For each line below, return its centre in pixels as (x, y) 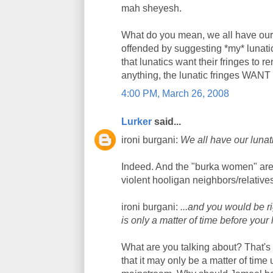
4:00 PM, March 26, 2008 (175, 94)
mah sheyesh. (151, 8)
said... (166, 122)
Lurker (136, 122)
